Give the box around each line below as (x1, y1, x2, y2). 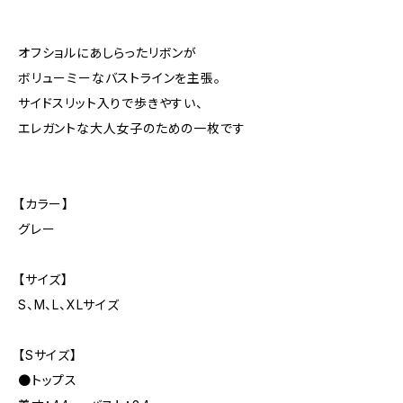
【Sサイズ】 (18, 347, 77, 363)
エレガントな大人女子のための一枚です (18, 121, 246, 136)
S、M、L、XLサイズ (18, 297, 120, 312)
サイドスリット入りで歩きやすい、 (18, 95, 203, 111)
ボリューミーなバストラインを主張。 (18, 70, 221, 85)
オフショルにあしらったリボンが (18, 45, 197, 60)
